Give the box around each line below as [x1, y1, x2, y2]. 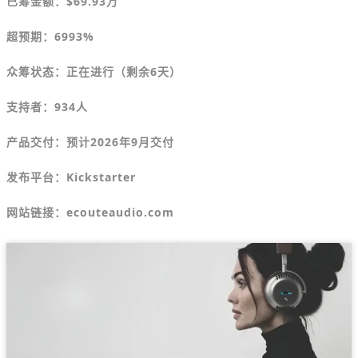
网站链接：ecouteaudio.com [6, 204, 174, 220]
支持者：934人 [6, 98, 88, 114]
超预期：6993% [6, 28, 94, 44]
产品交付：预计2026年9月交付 [6, 133, 174, 149]
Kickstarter [66, 169, 136, 185]
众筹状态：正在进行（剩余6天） [6, 63, 181, 79]
